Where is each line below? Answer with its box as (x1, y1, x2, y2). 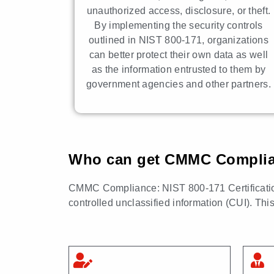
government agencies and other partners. (86, 78, 271, 89)
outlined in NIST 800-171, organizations (89, 34, 268, 45)
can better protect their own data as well (89, 49, 268, 60)
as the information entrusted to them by (91, 64, 266, 75)
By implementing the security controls (94, 20, 263, 31)
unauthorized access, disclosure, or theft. (86, 5, 271, 16)
